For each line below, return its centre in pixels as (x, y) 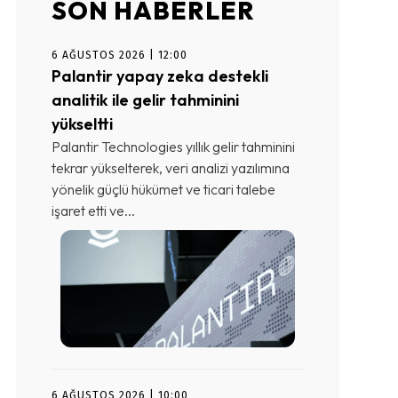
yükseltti (82, 123)
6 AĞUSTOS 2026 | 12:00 (119, 55)
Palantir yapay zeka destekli (160, 76)
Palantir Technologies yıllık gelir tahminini (173, 146)
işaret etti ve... (93, 210)
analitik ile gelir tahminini (145, 99)
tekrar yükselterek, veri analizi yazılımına (171, 167)
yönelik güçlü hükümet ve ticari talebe (163, 189)
